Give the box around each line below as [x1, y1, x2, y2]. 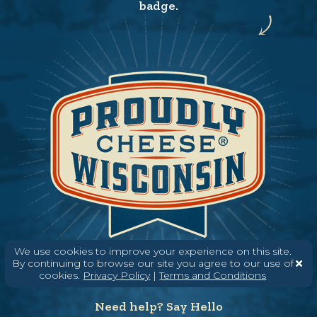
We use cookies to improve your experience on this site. [13, 244, 292, 258]
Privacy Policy [83, 268, 151, 282]
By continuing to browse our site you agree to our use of [11, 256, 294, 270]
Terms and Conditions [159, 268, 267, 282]
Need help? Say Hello [94, 298, 223, 314]
